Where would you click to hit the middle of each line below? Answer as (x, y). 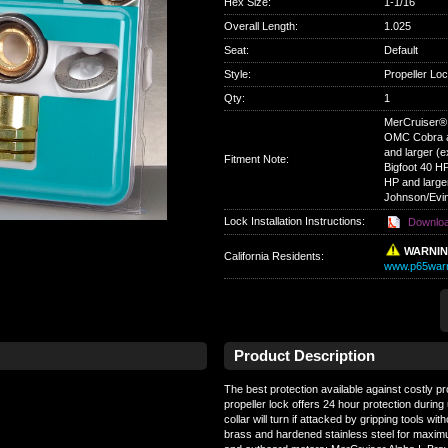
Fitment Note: (256, 159)
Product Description (304, 355)
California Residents (272, 256)
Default (400, 50)
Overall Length (259, 26)
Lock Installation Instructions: (294, 221)
